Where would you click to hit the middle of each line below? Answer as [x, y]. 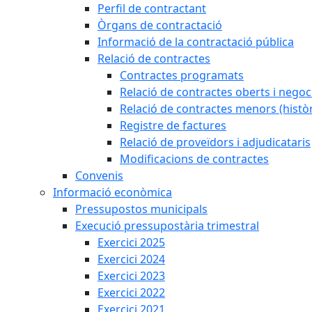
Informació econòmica [112, 192]
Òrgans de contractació [160, 25]
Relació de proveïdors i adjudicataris [215, 142]
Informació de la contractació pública [196, 42]
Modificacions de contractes [194, 159]
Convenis [99, 175]
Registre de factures [173, 125]
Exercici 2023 [131, 276]
